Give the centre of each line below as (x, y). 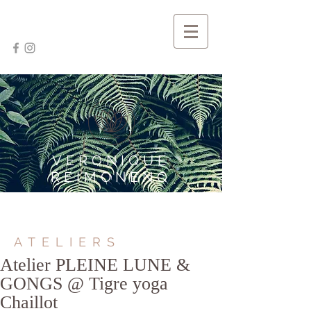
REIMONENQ (111, 177)
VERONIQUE (111, 160)
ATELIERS (67, 242)
